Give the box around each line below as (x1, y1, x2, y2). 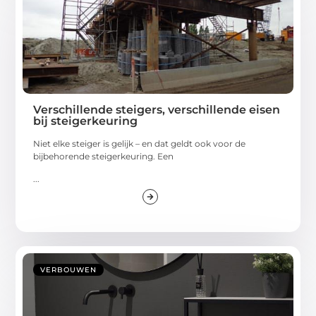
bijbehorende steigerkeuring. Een (33, 151, 174, 162)
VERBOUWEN (40, 265, 97, 275)
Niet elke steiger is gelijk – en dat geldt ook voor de (33, 138, 246, 150)
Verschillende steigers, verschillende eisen (33, 103, 281, 117)
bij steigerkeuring (33, 114, 138, 128)
